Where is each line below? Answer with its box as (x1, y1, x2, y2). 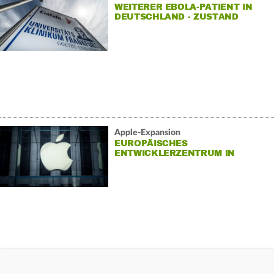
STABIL (114, 21, 147, 32)
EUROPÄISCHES (114, 138, 188, 149)
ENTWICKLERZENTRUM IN (114, 147, 235, 158)
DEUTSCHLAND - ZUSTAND (114, 11, 239, 22)
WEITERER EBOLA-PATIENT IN (114, 1, 253, 12)
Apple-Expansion (114, 128, 180, 137)
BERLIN (114, 157, 149, 168)
